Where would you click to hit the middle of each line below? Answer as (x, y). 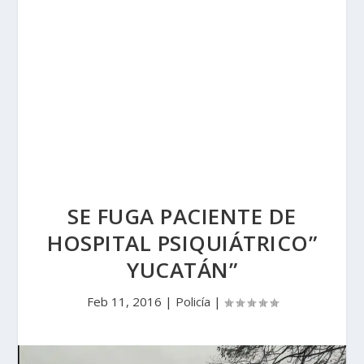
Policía (193, 301)
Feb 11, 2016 (124, 301)
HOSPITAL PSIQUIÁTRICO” (182, 243)
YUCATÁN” (182, 270)
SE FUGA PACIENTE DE (182, 216)
